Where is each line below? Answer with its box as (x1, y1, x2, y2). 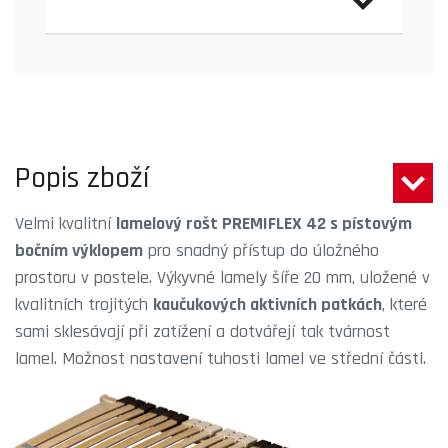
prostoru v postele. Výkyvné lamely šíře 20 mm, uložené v (15, 266, 430, 289)
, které (382, 293, 427, 316)
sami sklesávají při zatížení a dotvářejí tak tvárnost (15, 320, 390, 343)
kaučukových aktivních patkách (153, 293, 382, 316)
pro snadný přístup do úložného (143, 239, 379, 262)
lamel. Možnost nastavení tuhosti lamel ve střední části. (15, 347, 426, 370)
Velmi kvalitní (15, 212, 116, 235)
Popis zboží (15, 159, 149, 197)
